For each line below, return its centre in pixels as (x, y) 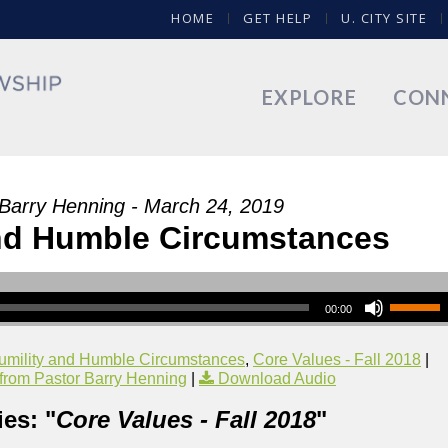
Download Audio (277, 378)
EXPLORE (309, 97)
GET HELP (277, 18)
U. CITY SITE (384, 18)
